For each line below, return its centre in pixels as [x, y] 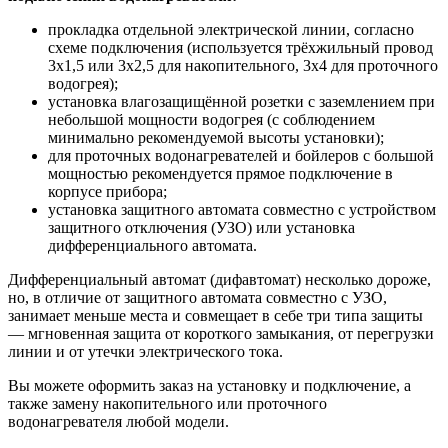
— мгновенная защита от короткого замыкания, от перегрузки [221, 333]
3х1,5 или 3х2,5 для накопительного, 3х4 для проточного [243, 65]
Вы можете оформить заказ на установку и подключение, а [209, 385]
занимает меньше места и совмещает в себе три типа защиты [215, 315]
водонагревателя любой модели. [118, 421]
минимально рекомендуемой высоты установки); [216, 137]
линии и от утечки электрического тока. [145, 351]
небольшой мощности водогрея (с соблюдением [211, 119]
